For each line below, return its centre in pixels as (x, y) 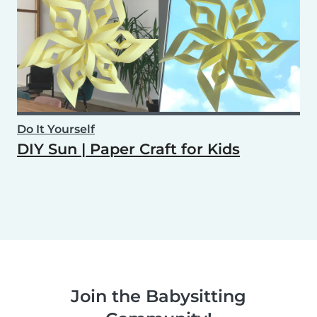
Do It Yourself (56, 129)
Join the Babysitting (158, 296)
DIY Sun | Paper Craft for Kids (128, 149)
